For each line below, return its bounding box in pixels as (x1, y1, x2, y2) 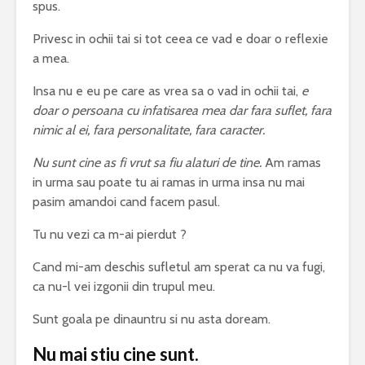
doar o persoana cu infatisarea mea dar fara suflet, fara (33, 103, 332, 119)
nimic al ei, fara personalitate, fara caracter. (33, 122, 265, 139)
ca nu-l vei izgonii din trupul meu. (33, 279, 215, 295)
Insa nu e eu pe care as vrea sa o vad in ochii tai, (33, 83, 301, 99)
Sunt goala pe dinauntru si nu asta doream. (33, 311, 270, 328)
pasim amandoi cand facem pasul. (33, 194, 220, 210)
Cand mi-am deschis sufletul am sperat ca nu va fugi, (33, 259, 325, 275)
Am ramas (262, 155, 321, 171)
